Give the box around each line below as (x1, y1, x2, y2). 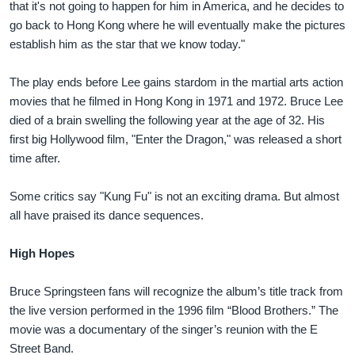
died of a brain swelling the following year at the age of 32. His (10, 113, 325, 127)
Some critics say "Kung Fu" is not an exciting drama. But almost (10, 189, 339, 203)
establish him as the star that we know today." (10, 36, 245, 51)
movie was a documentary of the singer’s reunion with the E (10, 322, 318, 336)
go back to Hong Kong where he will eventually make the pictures (10, 17, 345, 32)
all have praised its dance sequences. (10, 208, 204, 222)
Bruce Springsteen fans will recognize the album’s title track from (10, 284, 343, 298)
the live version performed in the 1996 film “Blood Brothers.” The (10, 303, 338, 317)
